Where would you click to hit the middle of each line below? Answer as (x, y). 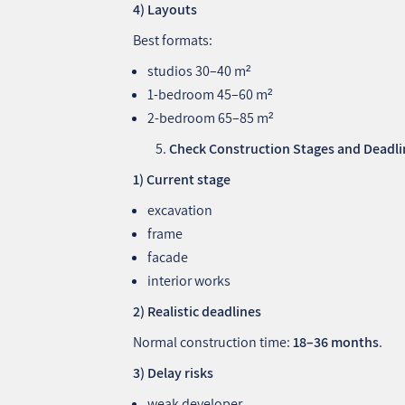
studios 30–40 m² (199, 71)
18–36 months (336, 342)
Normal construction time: (213, 342)
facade (168, 257)
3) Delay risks (174, 372)
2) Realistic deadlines (198, 311)
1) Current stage (182, 179)
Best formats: (173, 40)
